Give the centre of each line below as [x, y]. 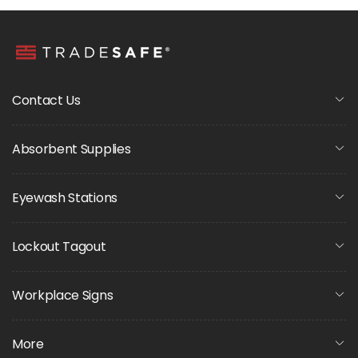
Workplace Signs [63, 295]
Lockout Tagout [59, 247]
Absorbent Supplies [72, 149]
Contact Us [46, 100]
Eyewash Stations [65, 198]
